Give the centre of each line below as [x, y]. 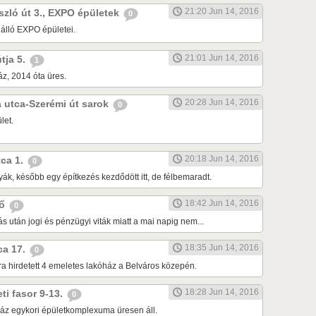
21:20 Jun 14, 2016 [222, 12]
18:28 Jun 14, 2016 [222, 292]
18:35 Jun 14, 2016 [222, 248]
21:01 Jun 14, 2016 [222, 58]
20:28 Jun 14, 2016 [222, 103]
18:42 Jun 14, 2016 [222, 203]
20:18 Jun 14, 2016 [222, 159]
